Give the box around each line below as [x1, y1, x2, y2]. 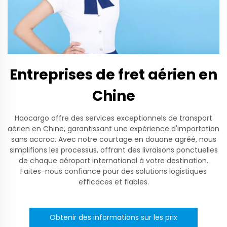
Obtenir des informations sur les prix [50, 212, 177, 223]
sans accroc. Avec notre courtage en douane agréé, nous [11, 134, 216, 145]
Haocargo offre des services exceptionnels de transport [15, 113, 212, 124]
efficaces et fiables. [78, 177, 149, 187]
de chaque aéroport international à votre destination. [19, 156, 208, 166]
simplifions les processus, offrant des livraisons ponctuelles [9, 145, 218, 156]
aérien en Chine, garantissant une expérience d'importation [8, 124, 219, 134]
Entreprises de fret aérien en [10, 65, 217, 85]
